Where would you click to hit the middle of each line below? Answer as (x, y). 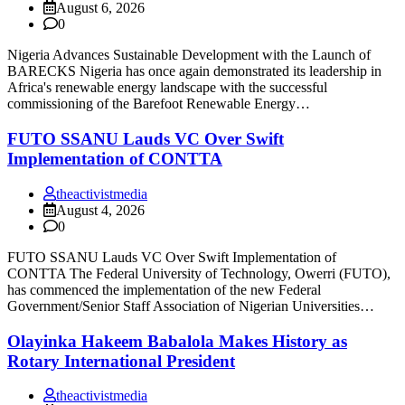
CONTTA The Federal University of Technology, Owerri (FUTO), (199, 273)
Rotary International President (121, 361)
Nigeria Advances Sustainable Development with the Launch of (189, 55)
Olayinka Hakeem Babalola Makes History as (177, 341)
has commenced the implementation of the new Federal (164, 289)
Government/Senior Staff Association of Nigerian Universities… (191, 306)
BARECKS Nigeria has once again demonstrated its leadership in (194, 71)
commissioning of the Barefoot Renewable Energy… (159, 104)
